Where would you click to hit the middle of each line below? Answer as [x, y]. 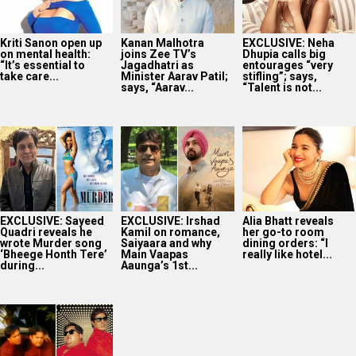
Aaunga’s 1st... [160, 265]
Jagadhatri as [158, 65]
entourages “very [287, 65]
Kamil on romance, [171, 232]
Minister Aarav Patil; [175, 76]
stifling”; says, [279, 76]
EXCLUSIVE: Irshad [171, 221]
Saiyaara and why [166, 243]
